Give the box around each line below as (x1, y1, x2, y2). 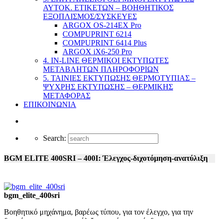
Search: (43, 134, 68, 142)
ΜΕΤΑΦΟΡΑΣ (43, 91, 90, 100)
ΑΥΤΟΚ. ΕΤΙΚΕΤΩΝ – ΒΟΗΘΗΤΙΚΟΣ (43, 3, 174, 12)
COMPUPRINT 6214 (63, 30, 131, 38)
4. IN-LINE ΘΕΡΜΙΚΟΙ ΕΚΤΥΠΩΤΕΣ (43, 56, 169, 65)
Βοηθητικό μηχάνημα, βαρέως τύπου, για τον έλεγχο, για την (4, 207, 193, 216)
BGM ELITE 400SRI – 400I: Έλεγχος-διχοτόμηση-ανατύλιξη (4, 154, 208, 163)
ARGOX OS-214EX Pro (63, 21, 141, 29)
